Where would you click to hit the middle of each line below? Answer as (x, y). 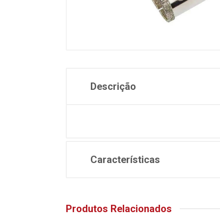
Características (125, 160)
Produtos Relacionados (119, 209)
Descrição (113, 86)
